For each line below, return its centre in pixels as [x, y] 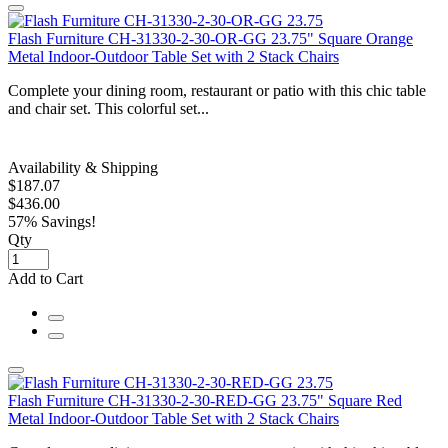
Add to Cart [45, 278]
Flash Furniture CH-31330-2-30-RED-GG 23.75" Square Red [205, 400]
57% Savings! [52, 221]
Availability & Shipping [83, 167]
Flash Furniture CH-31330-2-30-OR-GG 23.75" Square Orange [210, 38]
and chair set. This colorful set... [108, 108]
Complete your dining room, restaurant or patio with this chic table [217, 90]
